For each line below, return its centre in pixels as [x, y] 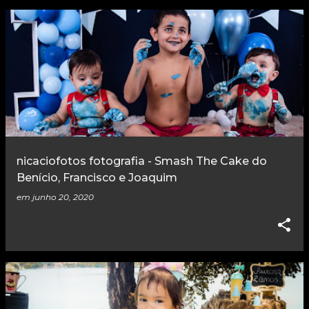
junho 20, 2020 [63, 197]
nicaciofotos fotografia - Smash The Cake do [142, 161]
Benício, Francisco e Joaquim [97, 178]
